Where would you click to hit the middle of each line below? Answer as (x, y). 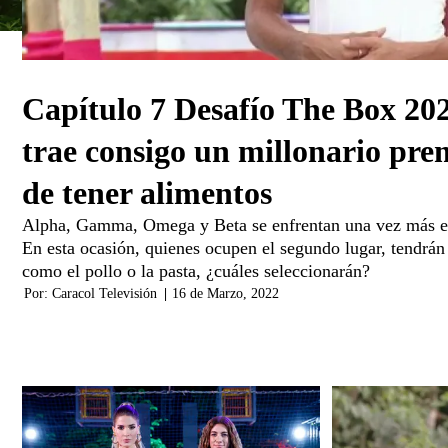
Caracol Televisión (104, 293)
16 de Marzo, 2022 (225, 293)
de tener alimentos (147, 192)
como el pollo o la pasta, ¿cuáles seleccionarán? (196, 270)
